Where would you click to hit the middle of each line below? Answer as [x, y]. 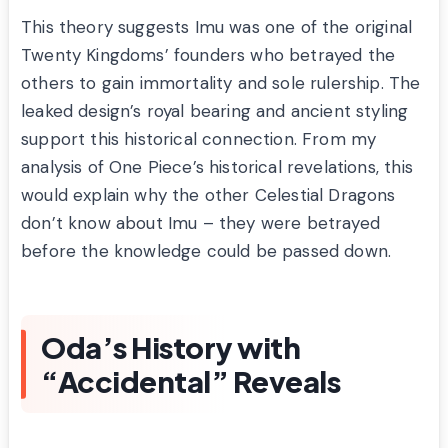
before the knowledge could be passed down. [206, 251]
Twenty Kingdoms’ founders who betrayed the [208, 55]
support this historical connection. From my [199, 139]
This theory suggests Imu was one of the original [217, 27]
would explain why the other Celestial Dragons [208, 195]
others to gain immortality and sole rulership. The [221, 83]
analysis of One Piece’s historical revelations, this [217, 167]
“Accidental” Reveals [190, 381]
